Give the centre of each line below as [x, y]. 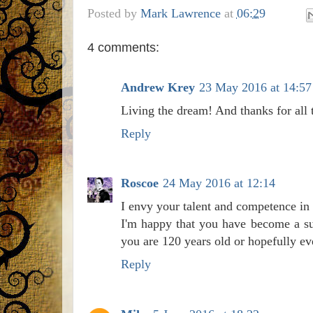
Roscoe [139, 183]
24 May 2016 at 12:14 [219, 183]
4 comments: [123, 47]
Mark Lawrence [180, 14]
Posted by [114, 14]
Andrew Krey [158, 87]
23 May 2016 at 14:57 [255, 87]
